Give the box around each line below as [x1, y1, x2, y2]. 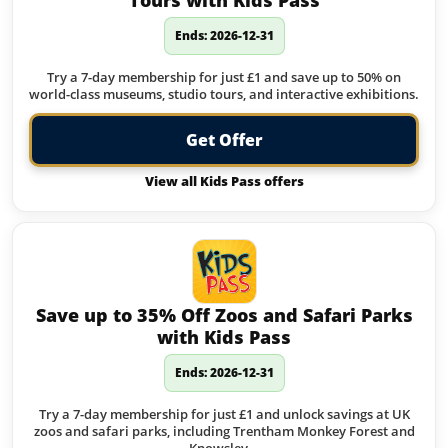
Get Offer [185, 129, 263, 151]
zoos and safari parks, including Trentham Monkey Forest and [33, 422, 415, 440]
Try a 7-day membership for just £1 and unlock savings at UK [38, 405, 410, 423]
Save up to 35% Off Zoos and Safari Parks [35, 303, 413, 327]
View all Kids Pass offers [144, 172, 304, 190]
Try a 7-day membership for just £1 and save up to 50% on [47, 68, 401, 86]
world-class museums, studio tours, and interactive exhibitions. [29, 85, 419, 103]
